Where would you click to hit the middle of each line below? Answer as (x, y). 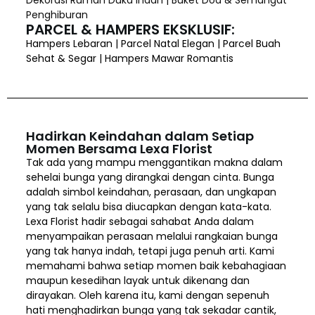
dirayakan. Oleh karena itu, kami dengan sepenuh (147, 295)
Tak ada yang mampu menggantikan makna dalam (154, 162)
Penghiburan (57, 14)
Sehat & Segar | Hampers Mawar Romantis (129, 58)
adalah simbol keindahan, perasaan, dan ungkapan (151, 192)
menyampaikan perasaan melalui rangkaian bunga (152, 236)
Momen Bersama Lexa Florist (119, 148)
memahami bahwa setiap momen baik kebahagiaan (156, 265)
